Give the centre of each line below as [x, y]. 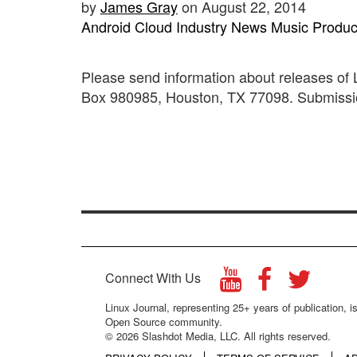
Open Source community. [164, 321]
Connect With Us [155, 277]
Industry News [222, 27]
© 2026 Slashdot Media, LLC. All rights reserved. [218, 335]
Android [106, 27]
